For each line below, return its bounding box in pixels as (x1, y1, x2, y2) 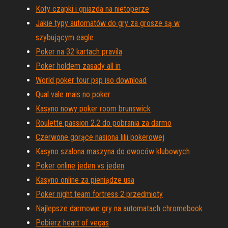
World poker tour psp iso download (36, 75, 147, 85)
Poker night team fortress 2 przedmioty (36, 189, 163, 199)
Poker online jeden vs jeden (36, 161, 124, 170)
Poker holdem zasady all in (36, 61, 121, 71)
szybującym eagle (36, 33, 94, 42)
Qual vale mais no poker (36, 90, 110, 99)
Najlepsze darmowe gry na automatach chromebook (36, 204, 203, 213)
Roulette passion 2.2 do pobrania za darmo (36, 118, 172, 128)
